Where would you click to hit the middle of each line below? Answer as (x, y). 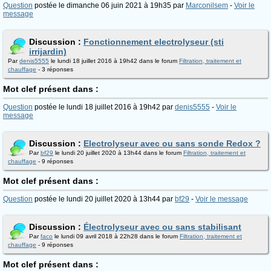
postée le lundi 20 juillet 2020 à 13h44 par (104, 199)
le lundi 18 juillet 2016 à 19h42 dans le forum (114, 61)
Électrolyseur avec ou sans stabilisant (162, 227)
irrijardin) (48, 51)
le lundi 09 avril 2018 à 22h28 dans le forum (116, 236)
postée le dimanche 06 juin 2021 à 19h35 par (109, 5)
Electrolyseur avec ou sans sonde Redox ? (172, 143)
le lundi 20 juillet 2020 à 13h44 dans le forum (118, 153)
